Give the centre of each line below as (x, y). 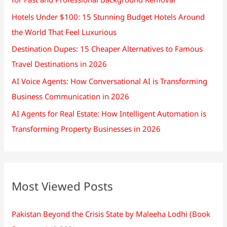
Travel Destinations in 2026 (60, 64)
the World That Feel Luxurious (64, 32)
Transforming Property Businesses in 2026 (86, 128)
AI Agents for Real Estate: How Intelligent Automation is (109, 113)
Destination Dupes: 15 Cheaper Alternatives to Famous (107, 49)
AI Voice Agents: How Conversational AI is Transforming (110, 81)
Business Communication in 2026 (71, 97)
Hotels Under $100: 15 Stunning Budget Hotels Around (108, 16)
